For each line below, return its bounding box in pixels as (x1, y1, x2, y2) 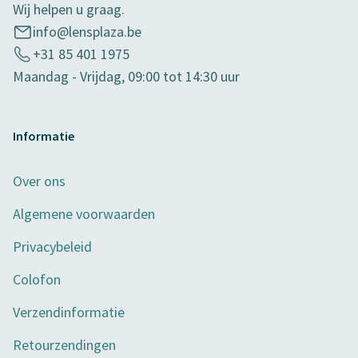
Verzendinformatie (13, 303, 125, 321)
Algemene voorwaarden (13, 205, 155, 223)
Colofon (13, 270, 61, 288)
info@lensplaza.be (33, 22, 141, 41)
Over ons (13, 172, 66, 190)
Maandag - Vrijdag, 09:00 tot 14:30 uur (13, 67, 240, 86)
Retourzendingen (13, 336, 116, 354)
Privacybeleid (13, 237, 92, 256)
